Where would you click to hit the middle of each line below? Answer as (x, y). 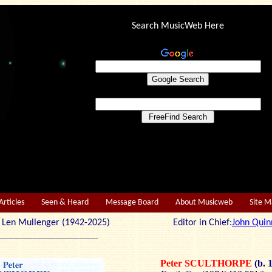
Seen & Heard (65, 202)
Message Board (132, 202)
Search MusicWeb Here (178, 26)
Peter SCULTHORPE (207, 263)
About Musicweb (204, 202)
